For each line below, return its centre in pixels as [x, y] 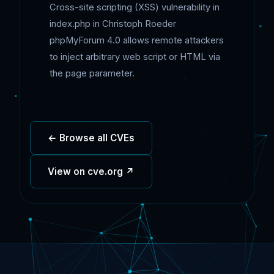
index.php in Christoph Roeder [113, 24]
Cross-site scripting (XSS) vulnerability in [135, 8]
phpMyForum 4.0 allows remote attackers [137, 41]
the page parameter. [92, 74]
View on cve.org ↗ [91, 172]
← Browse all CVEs [91, 138]
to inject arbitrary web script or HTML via [135, 57]
